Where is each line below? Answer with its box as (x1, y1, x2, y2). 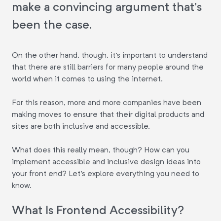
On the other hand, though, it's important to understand (12, 50, 208, 60)
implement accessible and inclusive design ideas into (12, 157, 201, 166)
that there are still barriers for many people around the (12, 62, 204, 72)
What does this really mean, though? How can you (12, 145, 189, 154)
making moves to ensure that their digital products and (12, 110, 204, 119)
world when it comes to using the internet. (12, 74, 163, 83)
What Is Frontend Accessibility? (12, 203, 184, 217)
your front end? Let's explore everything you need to (12, 169, 199, 178)
